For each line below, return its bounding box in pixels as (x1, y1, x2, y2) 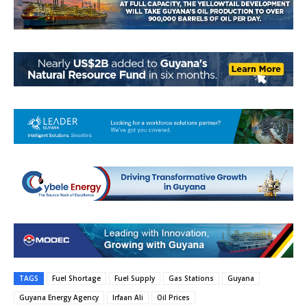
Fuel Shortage (52, 273, 101, 284)
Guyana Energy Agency (19, 293, 99, 303)
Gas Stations (169, 273, 214, 284)
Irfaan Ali (112, 293, 143, 303)
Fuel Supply (114, 273, 155, 284)
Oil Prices (157, 293, 190, 303)
